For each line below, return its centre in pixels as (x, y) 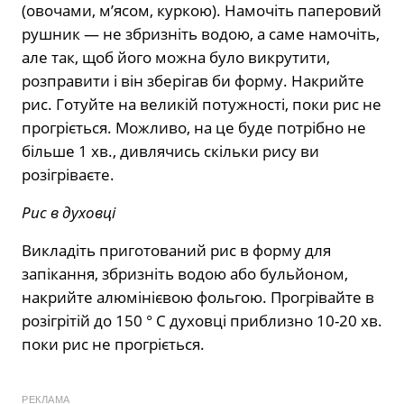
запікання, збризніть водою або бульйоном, (185, 274)
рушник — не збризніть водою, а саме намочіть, (201, 34)
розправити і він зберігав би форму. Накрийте (193, 81)
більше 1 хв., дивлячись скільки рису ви (170, 151)
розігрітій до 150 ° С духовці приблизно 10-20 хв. (202, 321)
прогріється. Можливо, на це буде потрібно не (194, 128)
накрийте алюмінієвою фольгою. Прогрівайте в (198, 298)
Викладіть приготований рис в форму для (176, 251)
